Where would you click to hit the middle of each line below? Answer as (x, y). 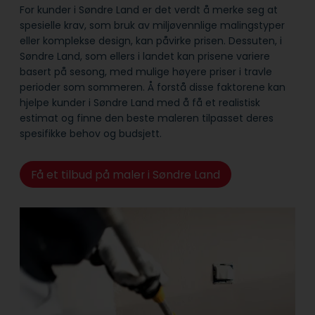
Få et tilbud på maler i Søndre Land (125, 174)
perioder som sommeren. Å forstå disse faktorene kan (153, 88)
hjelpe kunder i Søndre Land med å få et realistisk (140, 103)
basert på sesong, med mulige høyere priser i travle (146, 72)
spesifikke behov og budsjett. (91, 134)
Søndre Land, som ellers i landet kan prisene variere (145, 57)
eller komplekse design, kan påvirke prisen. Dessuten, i (151, 41)
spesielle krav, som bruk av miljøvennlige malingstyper (152, 26)
